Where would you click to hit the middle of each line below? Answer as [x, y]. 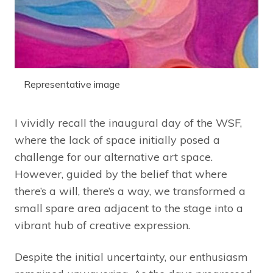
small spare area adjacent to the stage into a [129, 208]
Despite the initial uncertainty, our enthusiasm [131, 257]
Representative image [72, 84]
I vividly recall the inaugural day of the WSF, [128, 123]
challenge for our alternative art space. [114, 157]
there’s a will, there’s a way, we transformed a [130, 191]
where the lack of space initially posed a [117, 140]
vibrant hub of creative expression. [102, 225]
